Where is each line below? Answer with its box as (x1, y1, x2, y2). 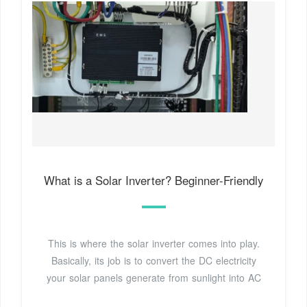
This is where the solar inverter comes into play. (47, 236, 260, 250)
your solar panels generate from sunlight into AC (46, 270, 261, 284)
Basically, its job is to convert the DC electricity (51, 253, 256, 267)
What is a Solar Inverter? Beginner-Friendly (44, 171, 263, 188)
